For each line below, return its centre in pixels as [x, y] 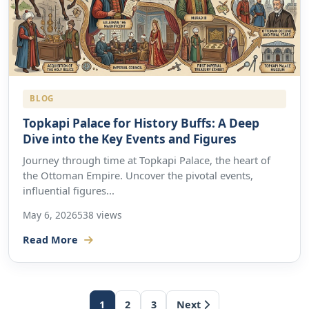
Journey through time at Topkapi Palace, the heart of [147, 160]
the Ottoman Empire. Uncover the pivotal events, [138, 175]
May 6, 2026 [50, 215]
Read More [52, 239]
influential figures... [69, 190]
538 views [100, 215]
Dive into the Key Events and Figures [130, 139]
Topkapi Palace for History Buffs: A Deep [141, 123]
